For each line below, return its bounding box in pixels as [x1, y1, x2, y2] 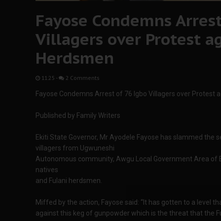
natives [36, 166, 58, 174]
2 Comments [64, 74, 100, 81]
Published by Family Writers [36, 111, 120, 119]
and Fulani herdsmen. [36, 177, 102, 184]
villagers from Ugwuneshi [36, 144, 114, 152]
